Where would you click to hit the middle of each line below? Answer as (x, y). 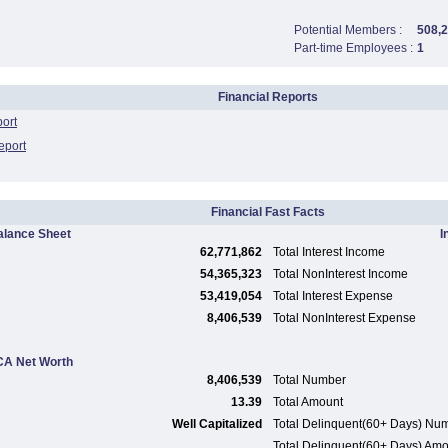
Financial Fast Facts (268, 212)
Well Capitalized (217, 424)
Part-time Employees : (353, 48)
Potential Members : (348, 30)
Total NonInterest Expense (344, 318)
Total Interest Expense (333, 296)
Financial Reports (268, 97)
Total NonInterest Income (340, 274)
